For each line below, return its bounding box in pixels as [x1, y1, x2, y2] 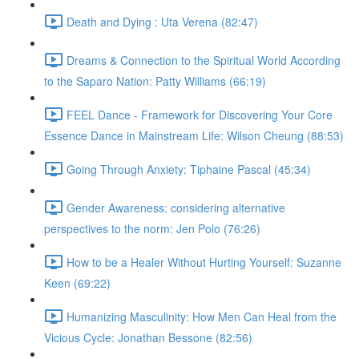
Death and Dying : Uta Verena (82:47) [67, 13, 258, 30]
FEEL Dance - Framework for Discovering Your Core [67, 106, 333, 123]
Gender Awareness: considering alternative [67, 199, 285, 216]
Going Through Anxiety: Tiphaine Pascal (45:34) [67, 160, 311, 177]
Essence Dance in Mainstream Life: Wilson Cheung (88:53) [44, 127, 344, 143]
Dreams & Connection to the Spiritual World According [67, 51, 341, 68]
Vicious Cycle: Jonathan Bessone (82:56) [44, 329, 252, 345]
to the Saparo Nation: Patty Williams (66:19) [44, 73, 266, 89]
